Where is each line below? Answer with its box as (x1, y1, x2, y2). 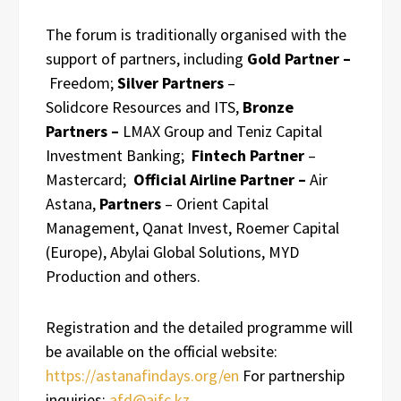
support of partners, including (46, 47, 247, 69)
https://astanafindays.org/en (46, 364, 239, 386)
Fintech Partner (192, 144, 304, 166)
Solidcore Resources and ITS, (46, 96, 243, 117)
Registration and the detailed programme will (46, 316, 353, 337)
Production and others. (46, 265, 200, 286)
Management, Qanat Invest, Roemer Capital (46, 217, 339, 238)
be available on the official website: (46, 340, 277, 362)
